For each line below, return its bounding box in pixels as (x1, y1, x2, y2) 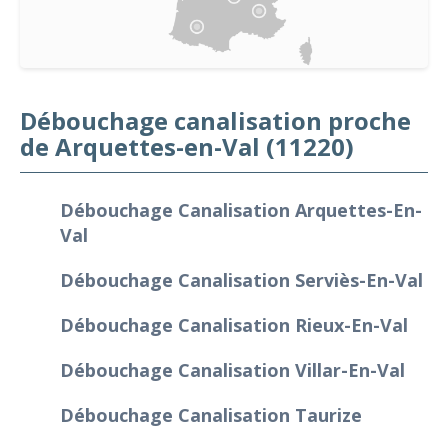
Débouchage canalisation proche (20, 103, 411, 137)
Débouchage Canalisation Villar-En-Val (60, 357, 405, 382)
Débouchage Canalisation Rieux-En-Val (60, 312, 408, 337)
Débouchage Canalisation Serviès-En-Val (60, 267, 423, 292)
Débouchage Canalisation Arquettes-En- (60, 197, 422, 222)
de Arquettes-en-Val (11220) (20, 129, 354, 163)
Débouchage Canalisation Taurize (60, 402, 362, 427)
